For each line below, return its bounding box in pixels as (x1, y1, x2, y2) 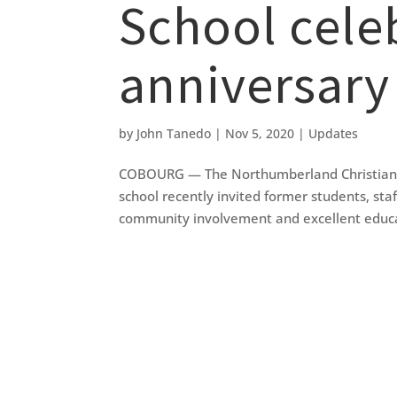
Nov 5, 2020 (225, 125, 295, 143)
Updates (308, 125, 359, 143)
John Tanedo (136, 125, 212, 143)
